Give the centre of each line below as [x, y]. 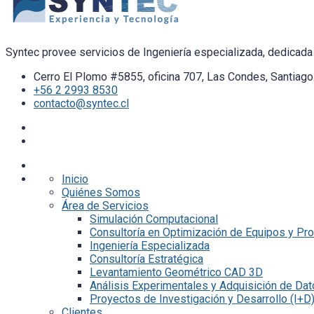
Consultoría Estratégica [146, 259]
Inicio [75, 179]
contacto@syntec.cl [81, 103]
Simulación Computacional [154, 219]
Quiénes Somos [101, 192]
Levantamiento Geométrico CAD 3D [176, 272]
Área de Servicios [105, 206]
